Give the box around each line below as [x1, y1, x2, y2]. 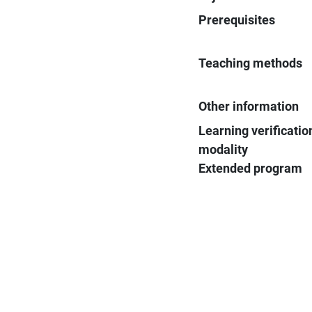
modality [198, 141, 249, 157]
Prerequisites [198, 12, 276, 27]
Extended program [198, 160, 303, 175]
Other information [198, 98, 299, 114]
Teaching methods [198, 55, 303, 70]
